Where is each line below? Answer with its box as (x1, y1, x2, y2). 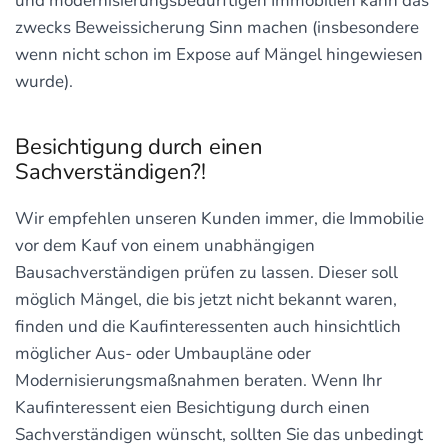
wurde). (15, 69, 73, 93)
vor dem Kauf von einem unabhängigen (15, 233, 315, 257)
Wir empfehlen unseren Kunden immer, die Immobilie (15, 206, 424, 230)
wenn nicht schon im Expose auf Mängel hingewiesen (15, 42, 423, 66)
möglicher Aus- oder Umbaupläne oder (15, 341, 311, 365)
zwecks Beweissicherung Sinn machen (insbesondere (15, 15, 419, 39)
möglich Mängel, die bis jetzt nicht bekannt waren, (15, 287, 397, 311)
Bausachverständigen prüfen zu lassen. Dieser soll (15, 260, 398, 284)
